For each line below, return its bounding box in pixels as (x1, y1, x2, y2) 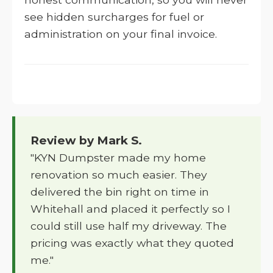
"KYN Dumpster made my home (30, 151, 206, 164)
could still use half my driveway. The (30, 219, 227, 232)
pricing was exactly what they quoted (30, 236, 234, 249)
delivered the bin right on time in (30, 185, 209, 198)
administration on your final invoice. (24, 27, 217, 40)
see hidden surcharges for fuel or (24, 10, 204, 23)
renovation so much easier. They (30, 168, 207, 181)
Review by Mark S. (30, 133, 142, 147)
